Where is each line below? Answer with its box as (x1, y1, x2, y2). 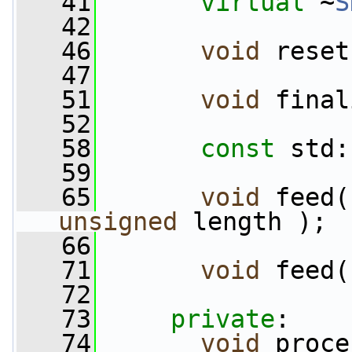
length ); (178, 207, 327, 236)
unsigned (58, 207, 178, 236)
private (170, 305, 275, 333)
